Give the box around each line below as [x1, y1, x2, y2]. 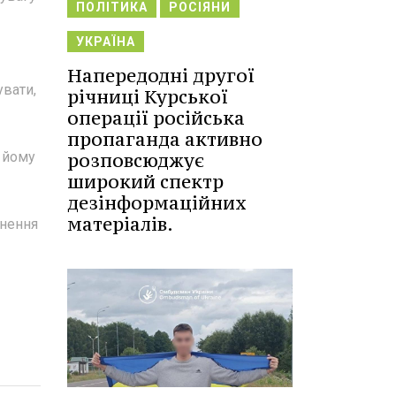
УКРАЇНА [76, 34, 135, 49]
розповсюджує [67, 148, 204, 173]
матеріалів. [67, 212, 173, 237]
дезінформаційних [67, 191, 247, 216]
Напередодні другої [67, 64, 255, 88]
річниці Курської [67, 85, 228, 110]
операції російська [67, 106, 245, 131]
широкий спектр [67, 170, 224, 194]
